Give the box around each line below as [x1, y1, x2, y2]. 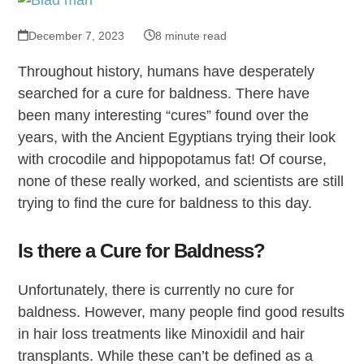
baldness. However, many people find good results [18, 303, 345, 320]
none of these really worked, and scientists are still [18, 172, 344, 189]
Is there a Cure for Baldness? [18, 239, 266, 262]
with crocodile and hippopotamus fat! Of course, [18, 150, 327, 167]
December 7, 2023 [28, 28, 124, 42]
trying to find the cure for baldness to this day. [18, 194, 313, 211]
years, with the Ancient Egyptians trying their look [18, 128, 336, 145]
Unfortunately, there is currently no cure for [18, 281, 295, 298]
